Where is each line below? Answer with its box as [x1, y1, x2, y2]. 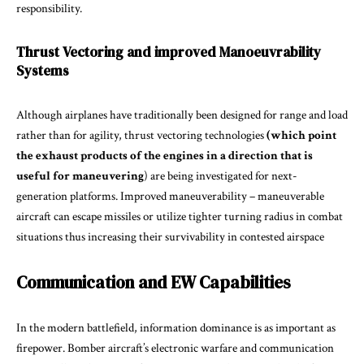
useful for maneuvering [16, 167, 144, 184]
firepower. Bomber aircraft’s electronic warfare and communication [16, 340, 334, 356]
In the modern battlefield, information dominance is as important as [16, 319, 336, 336]
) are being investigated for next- [144, 167, 297, 184]
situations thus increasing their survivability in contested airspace [16, 228, 324, 245]
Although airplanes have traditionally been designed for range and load [16, 106, 348, 123]
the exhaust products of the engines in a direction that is [16, 147, 313, 163]
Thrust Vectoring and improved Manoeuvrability [16, 41, 321, 62]
